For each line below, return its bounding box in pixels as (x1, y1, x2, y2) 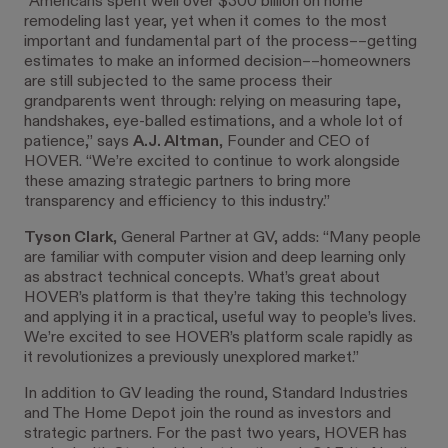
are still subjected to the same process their (24, 73, 332, 90)
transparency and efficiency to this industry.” (24, 193, 330, 210)
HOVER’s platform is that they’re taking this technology (24, 289, 407, 306)
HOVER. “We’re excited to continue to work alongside (24, 153, 400, 170)
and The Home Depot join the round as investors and (24, 405, 391, 422)
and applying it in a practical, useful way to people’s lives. (24, 309, 416, 326)
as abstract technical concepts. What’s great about (24, 269, 380, 286)
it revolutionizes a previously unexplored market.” (24, 349, 359, 366)
